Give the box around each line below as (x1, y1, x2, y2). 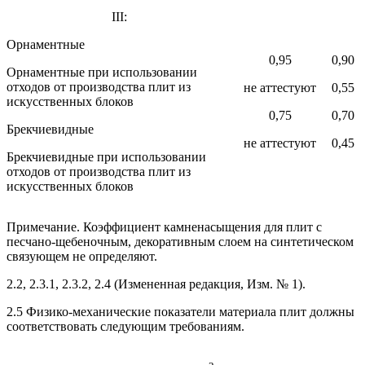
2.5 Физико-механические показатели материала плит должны (7, 304, 354, 319)
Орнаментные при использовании (7, 64, 197, 79)
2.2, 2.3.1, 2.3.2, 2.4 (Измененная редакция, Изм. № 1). (7, 276, 306, 291)
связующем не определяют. (7, 248, 157, 263)
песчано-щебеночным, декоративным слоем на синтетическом (7, 234, 354, 248)
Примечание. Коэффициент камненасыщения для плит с (7, 219, 322, 234)
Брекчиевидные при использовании (7, 149, 206, 164)
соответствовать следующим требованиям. (7, 319, 244, 333)
